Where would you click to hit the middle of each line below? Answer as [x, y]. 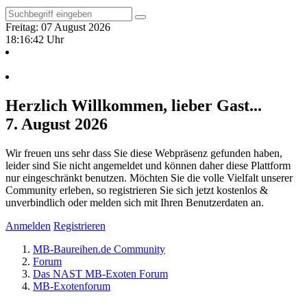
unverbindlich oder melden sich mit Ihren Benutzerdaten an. [135, 202]
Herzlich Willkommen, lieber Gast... [134, 105]
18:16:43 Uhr [35, 39]
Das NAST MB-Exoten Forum [100, 273]
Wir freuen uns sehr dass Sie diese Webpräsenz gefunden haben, [144, 153]
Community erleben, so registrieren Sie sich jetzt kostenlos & [137, 190]
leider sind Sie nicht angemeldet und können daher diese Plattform [148, 165]
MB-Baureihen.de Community [99, 249]
